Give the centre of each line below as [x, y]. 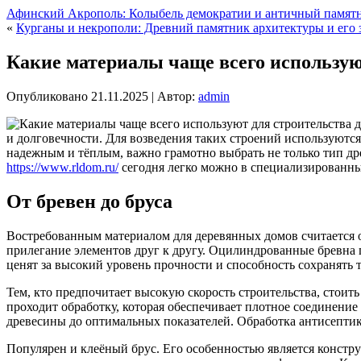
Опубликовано [47, 96]
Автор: [176, 96]
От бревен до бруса [89, 201]
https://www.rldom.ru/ [62, 167]
